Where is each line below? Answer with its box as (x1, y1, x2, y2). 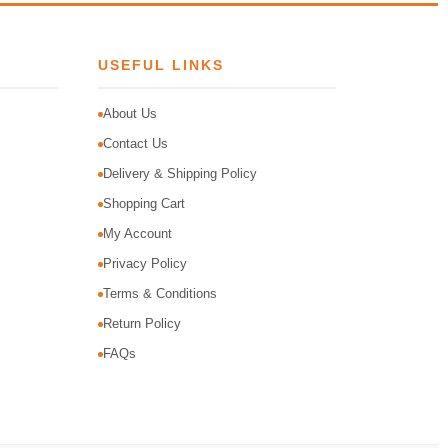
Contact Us (102, 136, 168, 151)
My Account (102, 226, 172, 241)
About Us (102, 106, 157, 121)
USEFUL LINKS (97, 57, 224, 73)
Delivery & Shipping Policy (102, 166, 257, 181)
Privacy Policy (102, 256, 187, 271)
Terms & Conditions (102, 286, 217, 301)
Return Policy (102, 316, 181, 331)
